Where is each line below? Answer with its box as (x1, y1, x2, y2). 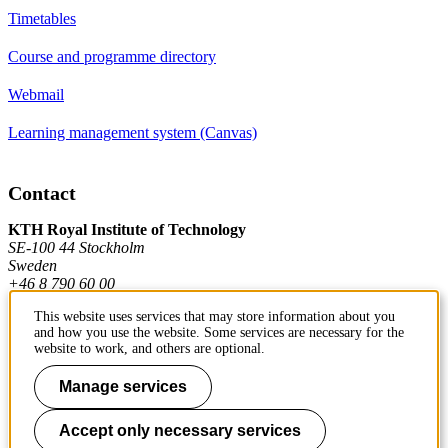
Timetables (8, 9, 76, 27)
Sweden (8, 256, 57, 274)
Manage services (59, 378, 187, 395)
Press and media (8, 415, 110, 433)
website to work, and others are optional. (34, 341, 265, 356)
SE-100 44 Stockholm (8, 238, 145, 256)
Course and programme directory (8, 47, 216, 65)
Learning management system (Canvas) (8, 123, 257, 141)
